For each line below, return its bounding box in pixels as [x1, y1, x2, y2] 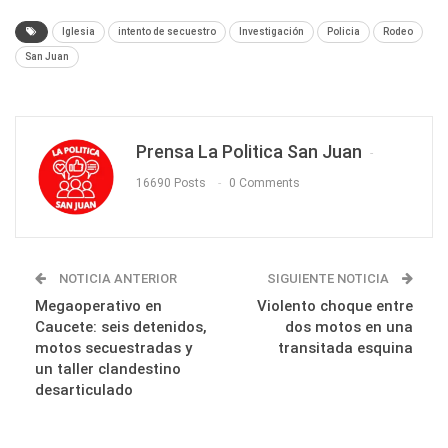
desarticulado [35, 380, 133, 399]
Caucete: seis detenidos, [35, 317, 207, 336]
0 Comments [229, 176, 300, 191]
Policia [327, 25, 360, 37]
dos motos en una [285, 317, 413, 336]
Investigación [239, 25, 304, 37]
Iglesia [62, 25, 95, 37]
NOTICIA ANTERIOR [56, 270, 177, 286]
